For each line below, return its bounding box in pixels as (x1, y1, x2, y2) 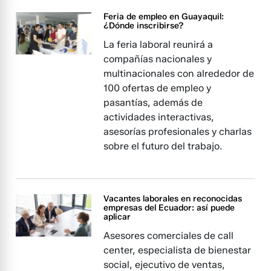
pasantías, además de (103, 97, 203, 108)
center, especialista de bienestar (103, 244, 252, 256)
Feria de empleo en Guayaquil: (103, 11, 224, 22)
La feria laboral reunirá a (103, 39, 214, 50)
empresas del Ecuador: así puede (103, 203, 235, 213)
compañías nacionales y (103, 53, 212, 65)
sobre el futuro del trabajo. (103, 140, 223, 152)
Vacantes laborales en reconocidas (103, 194, 243, 204)
